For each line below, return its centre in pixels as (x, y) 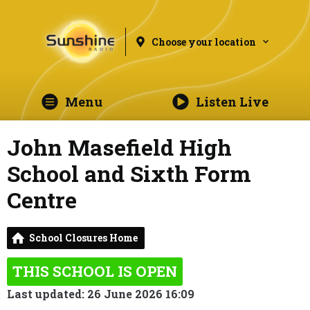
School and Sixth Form (129, 173)
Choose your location (204, 42)
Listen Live (232, 102)
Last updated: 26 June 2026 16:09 (101, 294)
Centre (42, 200)
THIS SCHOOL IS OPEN (95, 271)
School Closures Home (83, 238)
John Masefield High (119, 147)
